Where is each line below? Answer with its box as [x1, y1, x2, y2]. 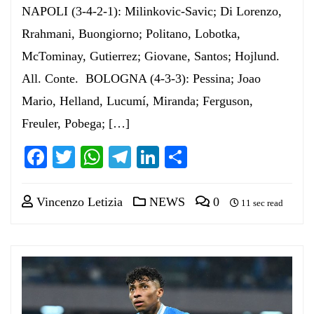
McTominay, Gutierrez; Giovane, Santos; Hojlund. [22, 48, 280, 63]
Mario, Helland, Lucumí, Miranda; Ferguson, [22, 93, 253, 108]
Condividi [187, 144, 277, 170]
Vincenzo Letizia [33, 194, 123, 209]
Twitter [75, 144, 140, 170]
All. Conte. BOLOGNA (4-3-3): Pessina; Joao [22, 71, 261, 86]
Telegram [131, 144, 216, 170]
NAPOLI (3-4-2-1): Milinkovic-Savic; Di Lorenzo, [22, 4, 282, 18]
